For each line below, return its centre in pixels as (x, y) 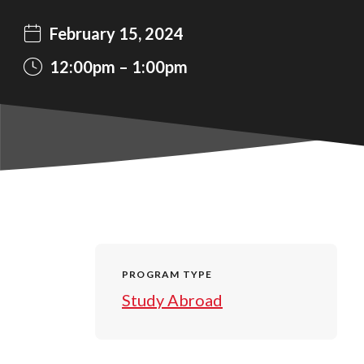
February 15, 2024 (117, 33)
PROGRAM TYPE (167, 274)
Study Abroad (172, 299)
